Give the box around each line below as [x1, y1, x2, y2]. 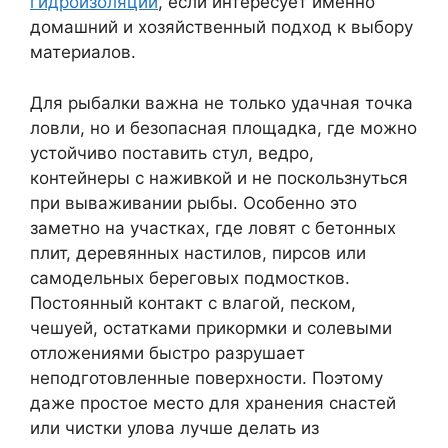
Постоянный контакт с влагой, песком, [30, 292, 356, 313]
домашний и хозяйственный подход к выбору [30, 17, 413, 37]
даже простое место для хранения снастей [30, 392, 396, 413]
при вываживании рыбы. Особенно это [30, 192, 357, 213]
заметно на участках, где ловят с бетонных [30, 217, 396, 238]
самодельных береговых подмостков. [30, 267, 350, 288]
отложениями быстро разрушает [30, 342, 305, 363]
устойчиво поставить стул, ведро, [30, 142, 314, 163]
